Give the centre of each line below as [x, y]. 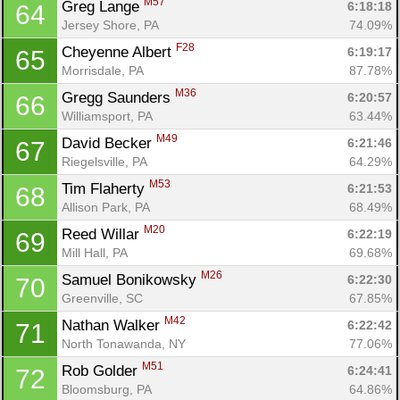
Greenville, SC [102, 298]
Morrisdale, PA [103, 70]
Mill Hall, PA [95, 252]
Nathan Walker [113, 325]
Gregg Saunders [118, 97]
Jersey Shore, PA [110, 25]
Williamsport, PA [107, 116]
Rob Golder [102, 371]
